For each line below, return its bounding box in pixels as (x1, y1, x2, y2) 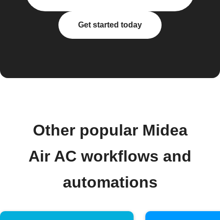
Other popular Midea (32, 121, 188, 139)
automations (62, 173, 158, 191)
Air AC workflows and (28, 147, 192, 165)
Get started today (78, 21, 142, 29)
